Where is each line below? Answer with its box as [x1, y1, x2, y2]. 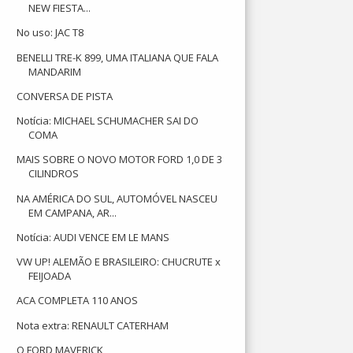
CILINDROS [28, 166, 80, 181]
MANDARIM [28, 64, 82, 79]
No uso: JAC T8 [17, 25, 84, 40]
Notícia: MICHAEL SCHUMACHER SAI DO [17, 113, 199, 128]
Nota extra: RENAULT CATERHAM [17, 318, 169, 333]
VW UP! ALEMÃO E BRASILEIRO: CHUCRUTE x [17, 255, 221, 269]
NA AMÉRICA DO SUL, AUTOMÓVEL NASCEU [17, 191, 218, 206]
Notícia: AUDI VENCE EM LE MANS [17, 229, 170, 244]
